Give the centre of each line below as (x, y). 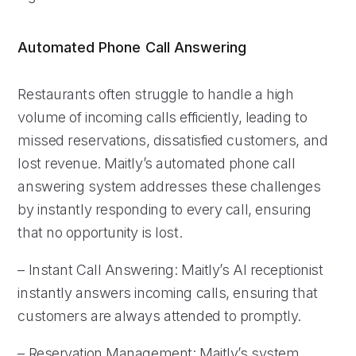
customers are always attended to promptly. (159, 315)
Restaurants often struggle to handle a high (156, 94)
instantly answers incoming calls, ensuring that (168, 292)
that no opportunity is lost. (100, 232)
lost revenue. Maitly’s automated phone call (157, 163)
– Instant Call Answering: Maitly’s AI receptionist (170, 269)
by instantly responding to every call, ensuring (164, 209)
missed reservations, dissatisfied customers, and (173, 140)
